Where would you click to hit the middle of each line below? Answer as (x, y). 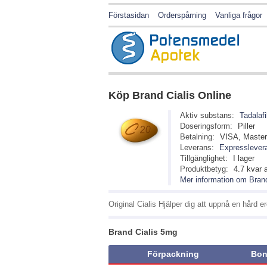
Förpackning (173, 254)
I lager (244, 159)
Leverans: (197, 148)
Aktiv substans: (207, 116)
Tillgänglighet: (204, 159)
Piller (246, 126)
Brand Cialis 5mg (143, 232)
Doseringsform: (206, 126)
